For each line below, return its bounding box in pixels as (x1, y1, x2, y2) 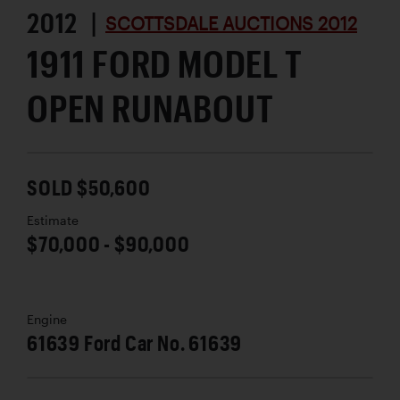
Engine (27, 312, 67, 327)
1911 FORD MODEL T (27, 40, 303, 85)
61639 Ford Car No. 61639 (27, 329, 243, 355)
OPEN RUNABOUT (27, 85, 274, 129)
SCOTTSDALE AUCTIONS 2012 (105, 12, 357, 34)
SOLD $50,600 (27, 173, 151, 200)
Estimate (27, 212, 79, 228)
